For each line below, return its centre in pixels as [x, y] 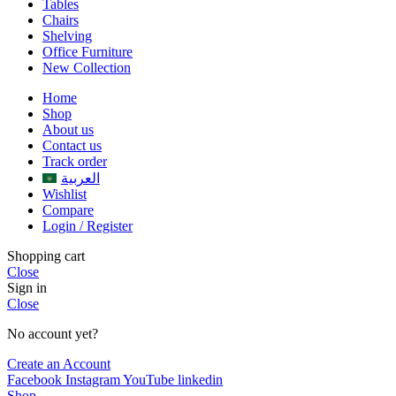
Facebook [34, 379]
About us [68, 129]
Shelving [67, 35]
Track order [75, 161]
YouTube [148, 379]
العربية [80, 178]
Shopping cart [46, 255]
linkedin [200, 379]
